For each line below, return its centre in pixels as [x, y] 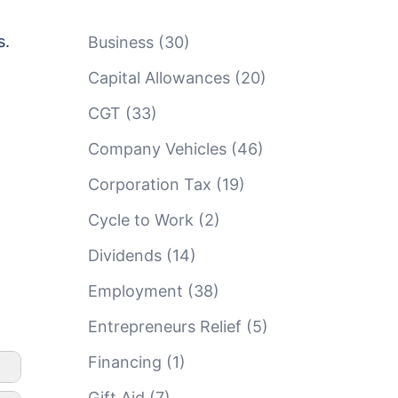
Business [120, 42]
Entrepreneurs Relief [164, 326]
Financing [124, 362]
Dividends [124, 255]
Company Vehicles [157, 149]
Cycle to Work [140, 220]
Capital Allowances [159, 78]
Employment [135, 291]
